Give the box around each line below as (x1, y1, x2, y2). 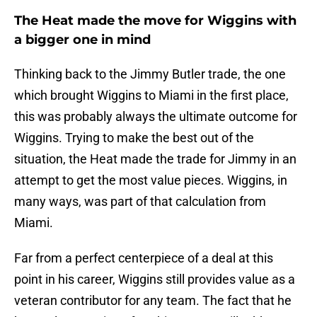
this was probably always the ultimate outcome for (14, 109, 297, 125)
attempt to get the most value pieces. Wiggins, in (14, 173, 287, 188)
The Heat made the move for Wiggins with (14, 13, 296, 29)
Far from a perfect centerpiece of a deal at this (14, 250, 273, 266)
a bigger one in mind (14, 32, 151, 48)
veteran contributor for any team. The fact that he (14, 293, 292, 309)
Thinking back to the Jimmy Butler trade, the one (14, 67, 286, 82)
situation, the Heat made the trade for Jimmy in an (14, 151, 296, 167)
